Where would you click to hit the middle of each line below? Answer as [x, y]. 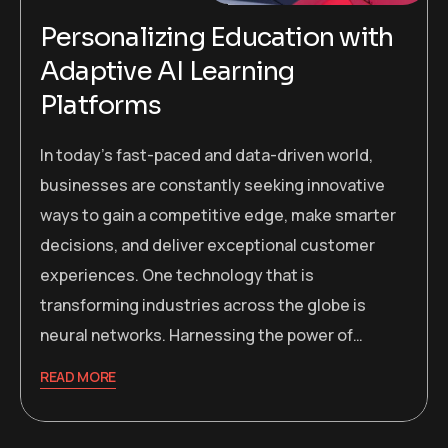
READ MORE [78, 377]
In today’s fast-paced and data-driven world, [206, 155]
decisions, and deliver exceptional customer [207, 245]
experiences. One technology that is [177, 275]
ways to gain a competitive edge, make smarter [218, 215]
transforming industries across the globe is [203, 305]
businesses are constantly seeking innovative [212, 185]
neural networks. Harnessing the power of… [201, 335]
